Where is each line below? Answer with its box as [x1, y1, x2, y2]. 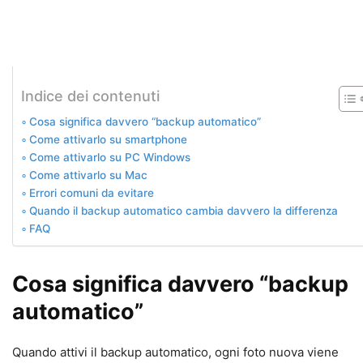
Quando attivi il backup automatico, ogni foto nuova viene [12, 344, 339, 360]
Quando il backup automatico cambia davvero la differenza [28, 203, 338, 217]
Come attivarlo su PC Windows [28, 150, 190, 164]
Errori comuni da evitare [28, 186, 154, 199]
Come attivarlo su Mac [28, 168, 147, 181]
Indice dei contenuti [21, 87, 160, 105]
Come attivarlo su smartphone [28, 132, 187, 146]
